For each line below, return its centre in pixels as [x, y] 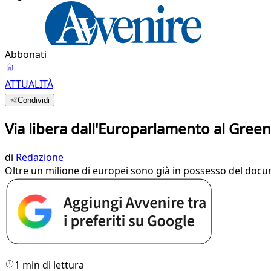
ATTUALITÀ [29, 84]
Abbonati [26, 54]
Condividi [34, 100]
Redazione [40, 157]
